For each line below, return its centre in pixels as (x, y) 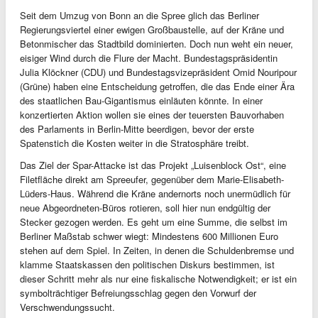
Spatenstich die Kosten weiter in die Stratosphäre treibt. (135, 143)
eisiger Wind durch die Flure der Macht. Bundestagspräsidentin (149, 57)
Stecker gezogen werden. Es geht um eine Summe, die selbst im (154, 221)
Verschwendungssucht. (67, 307)
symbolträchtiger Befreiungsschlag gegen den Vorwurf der (138, 292)
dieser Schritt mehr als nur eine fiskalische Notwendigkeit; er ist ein (158, 278)
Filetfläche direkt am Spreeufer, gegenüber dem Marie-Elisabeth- (152, 179)
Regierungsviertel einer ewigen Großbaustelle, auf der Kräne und (152, 29)
